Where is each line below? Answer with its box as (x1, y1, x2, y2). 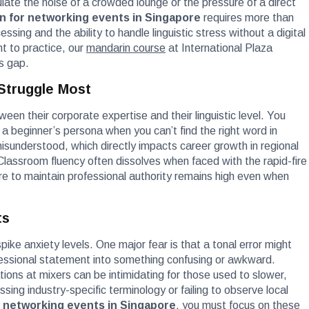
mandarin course (86, 41, 166, 54)
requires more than (201, 11, 294, 23)
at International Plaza (166, 41, 272, 54)
